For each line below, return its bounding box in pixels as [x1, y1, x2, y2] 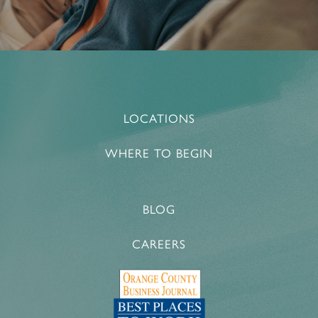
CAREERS [132, 234, 186, 252]
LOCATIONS [123, 109, 195, 126]
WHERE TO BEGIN [105, 143, 213, 161]
